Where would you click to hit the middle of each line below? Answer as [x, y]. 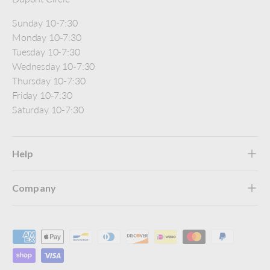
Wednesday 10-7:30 [54, 66]
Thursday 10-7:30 [49, 80]
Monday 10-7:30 [47, 37]
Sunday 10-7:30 [45, 22]
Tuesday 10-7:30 [46, 51]
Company [34, 187]
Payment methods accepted [68, 236]
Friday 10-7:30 [42, 95]
